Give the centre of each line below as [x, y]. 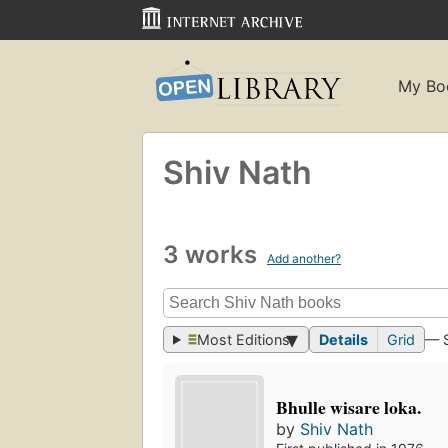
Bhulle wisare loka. [349, 407]
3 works [213, 254]
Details [344, 340]
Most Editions [244, 340]
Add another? [304, 258]
